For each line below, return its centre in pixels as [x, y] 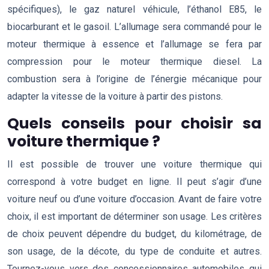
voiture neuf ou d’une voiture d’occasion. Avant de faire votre [134, 199]
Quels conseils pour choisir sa [134, 123]
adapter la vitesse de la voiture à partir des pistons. [115, 96]
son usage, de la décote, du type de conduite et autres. [134, 251]
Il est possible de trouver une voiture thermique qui [134, 164]
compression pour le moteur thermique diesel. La [134, 62]
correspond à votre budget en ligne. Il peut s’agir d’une [134, 182]
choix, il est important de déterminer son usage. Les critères [134, 216]
